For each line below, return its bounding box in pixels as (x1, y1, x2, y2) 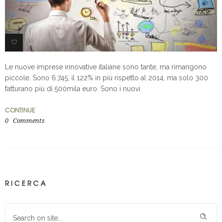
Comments (11, 117, 45, 125)
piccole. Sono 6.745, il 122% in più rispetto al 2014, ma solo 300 (5, 74, 208, 82)
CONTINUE (5, 106, 35, 115)
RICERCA (5, 178, 48, 188)
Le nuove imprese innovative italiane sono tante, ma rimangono (5, 63, 207, 71)
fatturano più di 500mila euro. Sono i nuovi (5, 85, 140, 93)
